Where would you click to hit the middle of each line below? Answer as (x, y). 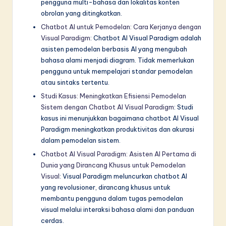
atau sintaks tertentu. (75, 82)
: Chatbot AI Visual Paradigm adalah (146, 38)
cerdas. (52, 221)
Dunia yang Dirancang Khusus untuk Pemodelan (113, 165)
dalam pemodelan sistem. (81, 140)
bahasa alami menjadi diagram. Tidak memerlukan (118, 60)
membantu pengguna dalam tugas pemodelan (112, 199)
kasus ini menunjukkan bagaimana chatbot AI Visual (120, 118)
